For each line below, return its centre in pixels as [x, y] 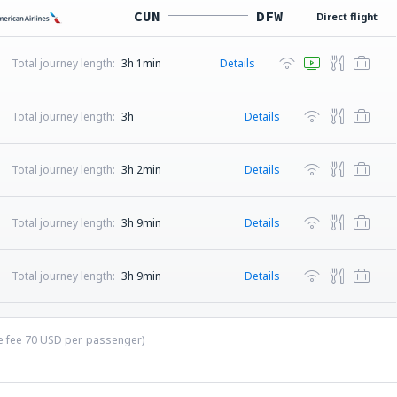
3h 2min [141, 170]
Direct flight [347, 16]
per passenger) [103, 340]
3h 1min [141, 63]
